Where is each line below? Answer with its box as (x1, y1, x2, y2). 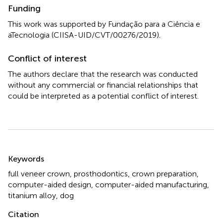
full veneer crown (8, 168, 70, 178)
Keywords (8, 154, 44, 164)
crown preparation (132, 168, 197, 178)
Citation (8, 209, 39, 219)
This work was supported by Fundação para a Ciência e (8, 19, 200, 29)
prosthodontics (74, 168, 128, 178)
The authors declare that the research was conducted (8, 69, 198, 79)
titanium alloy (8, 190, 56, 200)
